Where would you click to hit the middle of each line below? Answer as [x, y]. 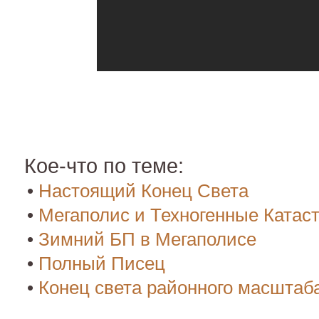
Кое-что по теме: [104, 166]
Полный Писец [102, 263]
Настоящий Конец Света [143, 190]
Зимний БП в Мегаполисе [147, 239]
